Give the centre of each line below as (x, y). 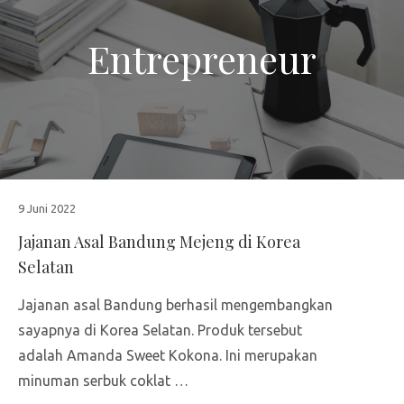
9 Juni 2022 (47, 208)
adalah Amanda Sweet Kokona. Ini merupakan (168, 355)
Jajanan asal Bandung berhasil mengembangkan (175, 304)
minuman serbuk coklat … (103, 380)
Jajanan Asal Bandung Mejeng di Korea (159, 241)
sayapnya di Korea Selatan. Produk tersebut (160, 330)
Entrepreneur (202, 58)
